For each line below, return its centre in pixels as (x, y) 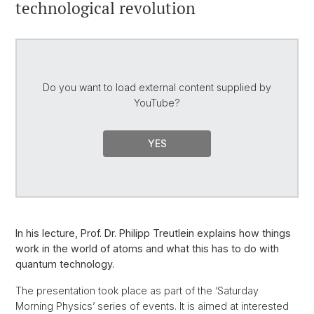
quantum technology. (65, 264)
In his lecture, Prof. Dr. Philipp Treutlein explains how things (153, 233)
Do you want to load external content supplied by (157, 87)
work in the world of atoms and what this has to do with (147, 249)
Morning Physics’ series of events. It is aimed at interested (152, 306)
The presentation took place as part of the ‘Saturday (137, 291)
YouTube (154, 102)
